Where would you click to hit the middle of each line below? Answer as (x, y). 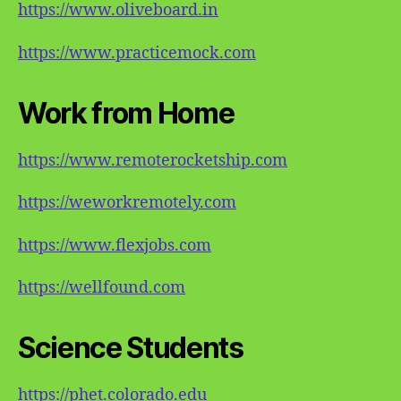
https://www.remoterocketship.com (153, 160)
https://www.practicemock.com (137, 53)
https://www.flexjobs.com (115, 245)
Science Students (131, 348)
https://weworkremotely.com (127, 203)
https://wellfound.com (102, 288)
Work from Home (126, 113)
